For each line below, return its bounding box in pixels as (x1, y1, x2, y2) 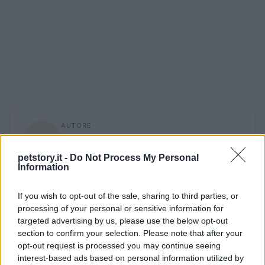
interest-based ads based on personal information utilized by (18, 253, 244, 263)
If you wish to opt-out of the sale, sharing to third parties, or (18, 190, 238, 201)
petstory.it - (18, 152, 70, 163)
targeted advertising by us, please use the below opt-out (18, 215, 228, 225)
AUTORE (61, 121, 92, 130)
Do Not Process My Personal (70, 152, 199, 163)
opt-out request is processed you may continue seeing (18, 240, 221, 250)
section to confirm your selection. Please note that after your (18, 228, 243, 238)
